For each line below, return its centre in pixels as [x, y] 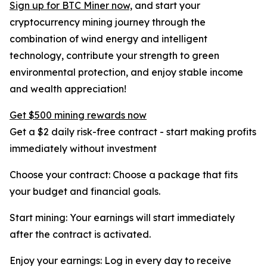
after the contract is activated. [80, 234]
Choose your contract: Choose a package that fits [124, 175]
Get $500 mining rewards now [78, 115]
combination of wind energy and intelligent [108, 39]
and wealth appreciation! [68, 89]
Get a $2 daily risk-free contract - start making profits [133, 132]
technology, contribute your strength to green [114, 55]
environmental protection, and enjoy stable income [126, 72]
